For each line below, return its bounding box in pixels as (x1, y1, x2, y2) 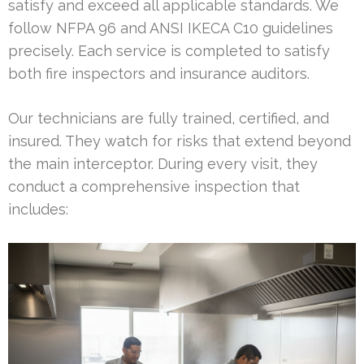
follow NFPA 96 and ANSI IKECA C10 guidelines (8, 19, 333, 37)
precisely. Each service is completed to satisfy (8, 42, 330, 60)
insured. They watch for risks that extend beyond (8, 132, 351, 150)
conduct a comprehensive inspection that (8, 178, 300, 196)
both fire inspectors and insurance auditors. (8, 65, 310, 83)
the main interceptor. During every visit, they (8, 155, 318, 173)
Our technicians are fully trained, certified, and (8, 110, 329, 128)
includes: (8, 201, 68, 219)
